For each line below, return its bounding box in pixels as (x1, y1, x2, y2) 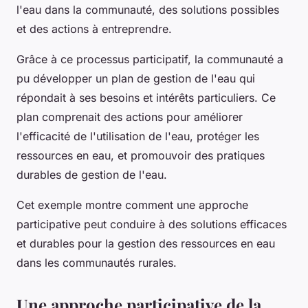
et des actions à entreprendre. (16, 21, 172, 36)
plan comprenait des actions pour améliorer (16, 109, 243, 124)
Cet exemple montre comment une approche (16, 197, 248, 212)
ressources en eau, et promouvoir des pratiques (16, 148, 265, 162)
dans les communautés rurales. (16, 255, 177, 269)
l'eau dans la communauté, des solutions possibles (16, 2, 279, 16)
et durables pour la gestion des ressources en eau (16, 236, 275, 250)
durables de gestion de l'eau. (16, 167, 167, 181)
